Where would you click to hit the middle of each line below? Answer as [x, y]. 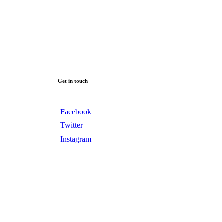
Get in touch [73, 81]
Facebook [76, 111]
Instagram [76, 139]
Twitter [71, 125]
